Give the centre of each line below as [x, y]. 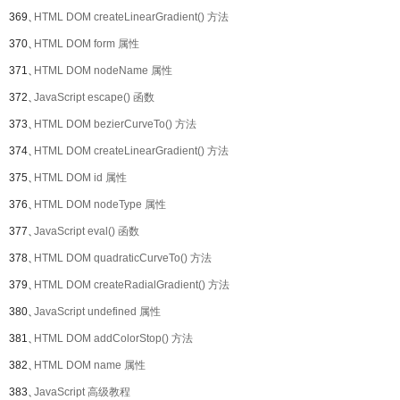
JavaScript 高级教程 [82, 392]
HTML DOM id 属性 [80, 178]
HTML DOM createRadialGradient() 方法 [132, 285]
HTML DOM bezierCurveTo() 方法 [115, 124]
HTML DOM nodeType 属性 [100, 204]
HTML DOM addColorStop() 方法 [113, 338]
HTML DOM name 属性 [90, 365]
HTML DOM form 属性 [87, 44]
